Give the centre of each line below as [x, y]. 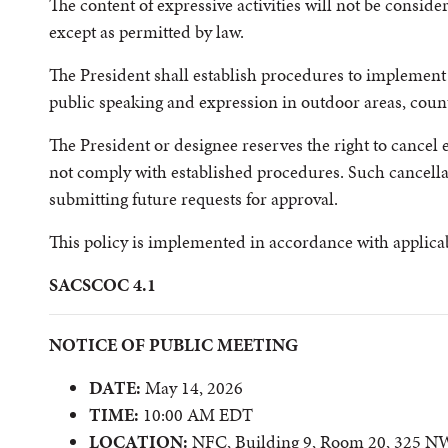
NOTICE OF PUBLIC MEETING [173, 344]
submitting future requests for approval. [193, 198]
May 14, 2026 [192, 387]
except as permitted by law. [146, 31]
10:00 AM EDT [196, 414]
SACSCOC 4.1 [102, 284]
